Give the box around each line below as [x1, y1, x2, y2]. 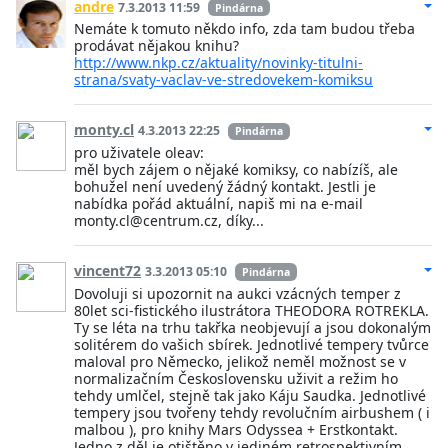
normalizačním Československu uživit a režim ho [74, 368, 398, 388]
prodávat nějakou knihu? [74, 36, 239, 56]
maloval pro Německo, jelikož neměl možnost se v [74, 351, 406, 371]
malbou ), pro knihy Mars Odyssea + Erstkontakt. [74, 419, 398, 439]
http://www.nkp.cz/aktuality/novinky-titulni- [74, 53, 363, 73]
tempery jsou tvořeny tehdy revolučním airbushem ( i [74, 402, 430, 422]
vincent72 [74, 260, 141, 280]
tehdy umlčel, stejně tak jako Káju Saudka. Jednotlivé [74, 385, 426, 405]
